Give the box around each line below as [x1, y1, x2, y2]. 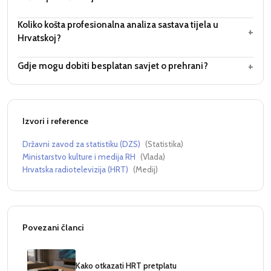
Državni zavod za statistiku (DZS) [22, 139, 140, 149]
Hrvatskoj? [18, 31, 61, 44]
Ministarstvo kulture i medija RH [22, 151, 135, 162]
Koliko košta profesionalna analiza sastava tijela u [18, 18, 218, 30]
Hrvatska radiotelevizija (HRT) [22, 164, 128, 174]
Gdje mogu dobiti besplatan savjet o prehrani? [18, 59, 208, 71]
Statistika [148, 139, 181, 149]
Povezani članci [22, 221, 84, 233]
